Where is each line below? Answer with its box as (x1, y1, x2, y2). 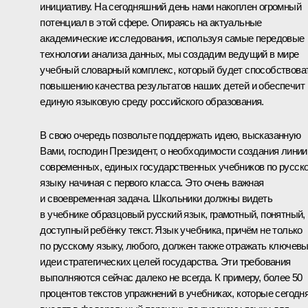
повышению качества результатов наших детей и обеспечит (40, 79, 305, 91)
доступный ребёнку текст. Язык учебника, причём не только (40, 223, 302, 236)
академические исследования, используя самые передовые (40, 32, 305, 44)
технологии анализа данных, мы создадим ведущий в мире (40, 47, 299, 60)
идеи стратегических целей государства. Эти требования (40, 255, 291, 267)
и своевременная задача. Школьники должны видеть (40, 192, 273, 204)
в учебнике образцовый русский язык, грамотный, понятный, (40, 208, 305, 220)
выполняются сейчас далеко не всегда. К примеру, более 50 (40, 271, 302, 283)
